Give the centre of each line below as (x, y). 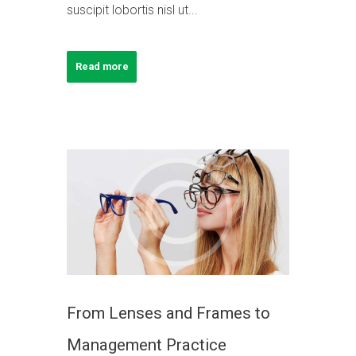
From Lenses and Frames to (168, 313)
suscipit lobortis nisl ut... (132, 10)
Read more (102, 66)
